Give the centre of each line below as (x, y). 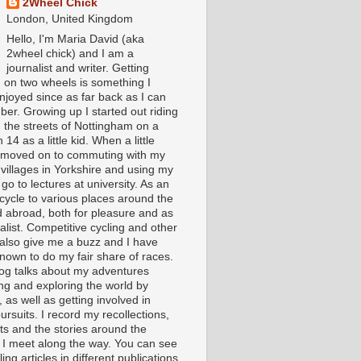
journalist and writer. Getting (78, 68)
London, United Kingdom (70, 19)
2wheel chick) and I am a (71, 54)
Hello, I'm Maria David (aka (76, 39)
